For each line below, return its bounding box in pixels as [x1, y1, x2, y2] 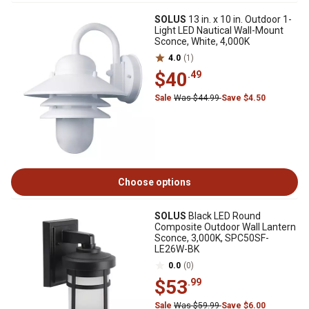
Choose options [118, 177, 191, 188]
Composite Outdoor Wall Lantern [154, 221, 296, 232]
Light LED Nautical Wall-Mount [154, 25, 283, 36]
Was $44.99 [174, 93, 221, 103]
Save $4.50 [221, 93, 266, 103]
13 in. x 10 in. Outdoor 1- [186, 14, 292, 25]
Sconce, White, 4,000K [154, 36, 250, 47]
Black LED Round [186, 210, 261, 221]
